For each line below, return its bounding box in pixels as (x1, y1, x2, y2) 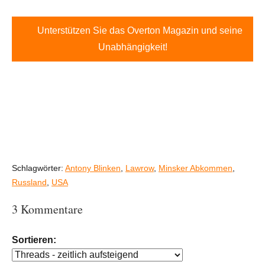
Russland (12, 177, 47, 187)
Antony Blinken (65, 163, 121, 173)
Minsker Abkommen (159, 163, 232, 173)
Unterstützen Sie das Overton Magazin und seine (37, 25, 243, 35)
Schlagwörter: (12, 163, 65, 173)
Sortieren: (12, 234, 56, 245)
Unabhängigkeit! (98, 41, 167, 52)
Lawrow (125, 163, 154, 173)
